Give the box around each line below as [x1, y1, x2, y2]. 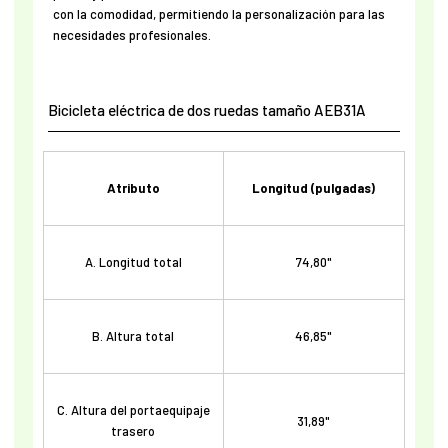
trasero [111, 423, 156, 439]
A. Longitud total [84, 254, 182, 270]
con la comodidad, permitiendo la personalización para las [52, 5, 385, 22]
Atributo [106, 180, 160, 196]
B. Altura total [92, 328, 175, 344]
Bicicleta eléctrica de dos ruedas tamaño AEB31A [47, 100, 366, 119]
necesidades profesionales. [52, 26, 211, 43]
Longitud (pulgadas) [252, 180, 376, 196]
